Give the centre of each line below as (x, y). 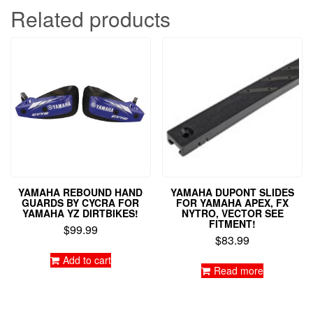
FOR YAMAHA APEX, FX (233, 203)
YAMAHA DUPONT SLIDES (233, 192)
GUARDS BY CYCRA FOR (81, 203)
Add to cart (87, 260)
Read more (239, 271)
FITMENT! (233, 224)
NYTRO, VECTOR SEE (232, 213)
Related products (90, 19)
